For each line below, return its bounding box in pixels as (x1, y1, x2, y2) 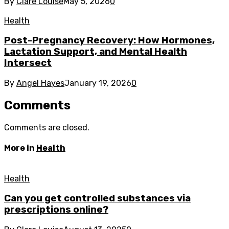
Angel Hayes (16, 78, 64, 88)
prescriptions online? (4, 204, 108, 216)
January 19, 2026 (64, 78, 131, 88)
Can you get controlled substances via (4, 193, 191, 204)
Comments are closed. (4, 122, 89, 132)
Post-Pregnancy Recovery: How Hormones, (4, 35, 215, 47)
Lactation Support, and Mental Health (4, 46, 187, 58)
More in (4, 143, 36, 153)
